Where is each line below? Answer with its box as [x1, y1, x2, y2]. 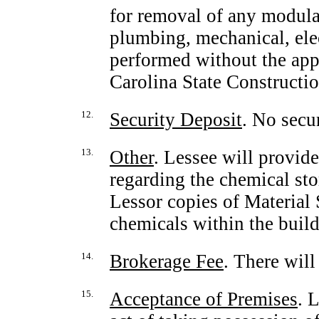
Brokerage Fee [110, 251, 224, 272]
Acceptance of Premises [110, 288, 298, 310]
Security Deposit [110, 109, 242, 130]
